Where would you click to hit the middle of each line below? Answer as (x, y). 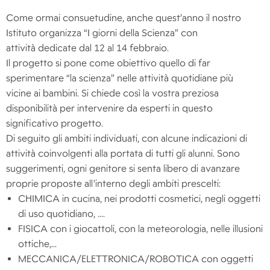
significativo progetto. (55, 124)
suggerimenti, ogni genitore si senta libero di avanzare (123, 169)
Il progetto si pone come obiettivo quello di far (108, 63)
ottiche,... (37, 244)
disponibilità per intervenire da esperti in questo (109, 108)
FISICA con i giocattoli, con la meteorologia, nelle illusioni (140, 229)
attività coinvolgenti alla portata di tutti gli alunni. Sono (123, 154)
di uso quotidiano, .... (61, 214)
